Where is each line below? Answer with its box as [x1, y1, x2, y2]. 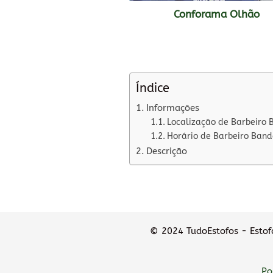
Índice [136, 80, 169, 95]
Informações [146, 102, 200, 113]
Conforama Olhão [173, 8, 260, 21]
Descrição [146, 145, 188, 157]
